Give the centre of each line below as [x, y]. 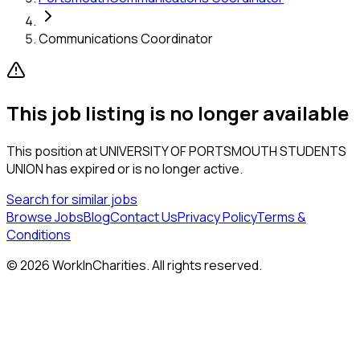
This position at [53, 151]
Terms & [281, 217]
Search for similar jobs [72, 199]
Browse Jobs [45, 217]
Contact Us [144, 217]
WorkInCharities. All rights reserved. [156, 265]
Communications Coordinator [126, 38]
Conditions [39, 234]
